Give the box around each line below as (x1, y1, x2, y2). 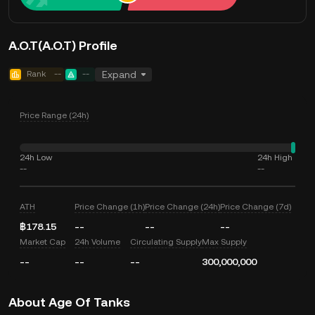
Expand (102, 69, 136, 80)
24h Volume (75, 237, 121, 247)
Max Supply (201, 237, 247, 247)
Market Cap (20, 237, 65, 247)
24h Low (20, 153, 52, 162)
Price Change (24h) (145, 202, 221, 212)
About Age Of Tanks (8, 295, 130, 309)
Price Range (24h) (20, 110, 89, 120)
